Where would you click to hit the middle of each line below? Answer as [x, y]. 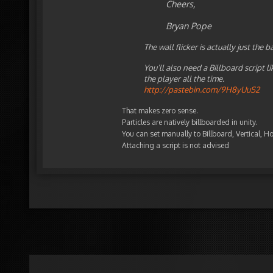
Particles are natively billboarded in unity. [190, 122]
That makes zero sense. [160, 111]
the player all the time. [184, 78]
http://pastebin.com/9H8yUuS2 [202, 89]
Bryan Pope [189, 26]
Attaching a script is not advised [175, 145]
